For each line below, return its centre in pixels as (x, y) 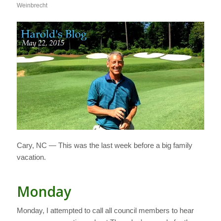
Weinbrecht (32, 6)
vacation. (31, 157)
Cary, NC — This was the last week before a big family (104, 145)
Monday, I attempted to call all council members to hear (105, 211)
